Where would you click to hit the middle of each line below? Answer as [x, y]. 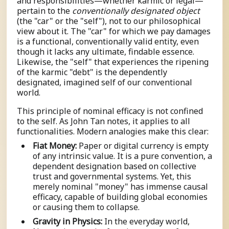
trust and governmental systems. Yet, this [112, 177]
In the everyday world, [146, 222]
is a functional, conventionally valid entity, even [108, 42]
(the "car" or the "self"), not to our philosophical [109, 21]
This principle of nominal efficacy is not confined [110, 111]
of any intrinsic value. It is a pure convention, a [122, 156]
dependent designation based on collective [114, 166]
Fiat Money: [55, 146]
